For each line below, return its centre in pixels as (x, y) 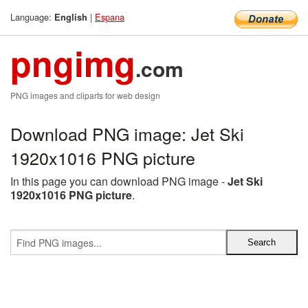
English (71, 17)
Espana (110, 17)
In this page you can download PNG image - (119, 181)
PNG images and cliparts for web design (85, 95)
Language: (32, 17)
